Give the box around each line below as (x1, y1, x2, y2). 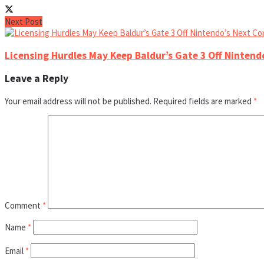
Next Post (5, 16, 42, 28)
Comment (5, 199, 42, 211)
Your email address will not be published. (5, 95, 151, 107)
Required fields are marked (153, 95, 253, 107)
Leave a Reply (5, 72, 68, 85)
